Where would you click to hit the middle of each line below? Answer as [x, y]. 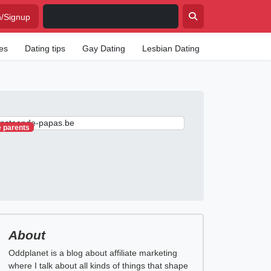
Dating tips [45, 48]
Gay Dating [104, 48]
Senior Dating [243, 48]
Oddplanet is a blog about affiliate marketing [93, 253]
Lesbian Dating [171, 48]
